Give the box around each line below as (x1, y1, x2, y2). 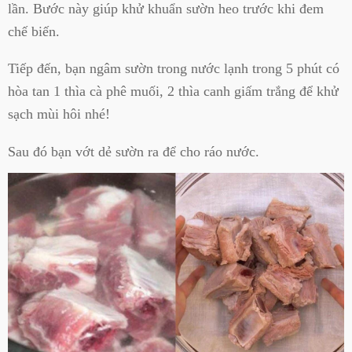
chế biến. (8, 23, 60, 39)
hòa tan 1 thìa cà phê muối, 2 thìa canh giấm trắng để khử (8, 83, 339, 100)
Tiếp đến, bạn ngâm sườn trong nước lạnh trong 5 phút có (8, 60, 339, 77)
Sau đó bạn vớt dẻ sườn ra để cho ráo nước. (8, 143, 259, 159)
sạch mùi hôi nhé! (8, 106, 110, 123)
